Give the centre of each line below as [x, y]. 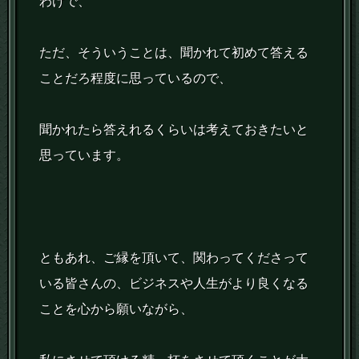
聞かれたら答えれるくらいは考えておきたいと [174, 130]
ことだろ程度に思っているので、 [136, 79]
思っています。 [85, 155]
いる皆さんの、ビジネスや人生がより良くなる [174, 284]
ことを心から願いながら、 [117, 309]
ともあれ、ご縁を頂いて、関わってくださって [174, 258]
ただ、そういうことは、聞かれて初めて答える [174, 53]
